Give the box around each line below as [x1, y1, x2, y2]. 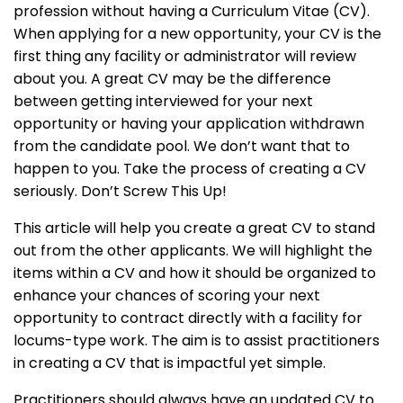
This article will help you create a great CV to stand [13, 218, 375, 239]
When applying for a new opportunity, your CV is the [13, 23, 381, 45]
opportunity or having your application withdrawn [13, 113, 364, 135]
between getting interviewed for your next [13, 91, 313, 112]
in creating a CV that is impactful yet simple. [13, 353, 326, 374]
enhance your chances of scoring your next [13, 285, 320, 307]
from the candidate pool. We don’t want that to [13, 136, 350, 157]
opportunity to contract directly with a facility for [13, 308, 363, 329]
